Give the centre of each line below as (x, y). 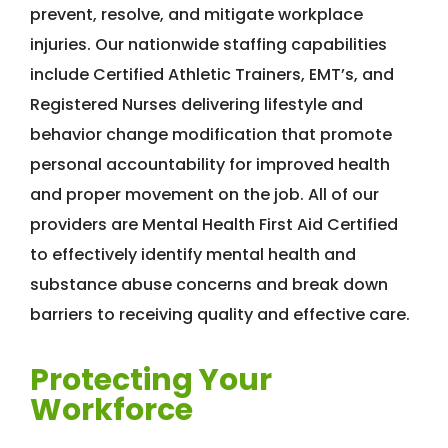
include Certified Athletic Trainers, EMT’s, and (212, 75)
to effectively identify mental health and (193, 255)
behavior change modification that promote (211, 135)
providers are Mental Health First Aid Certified (214, 225)
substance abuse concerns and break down (209, 285)
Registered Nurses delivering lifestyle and (196, 105)
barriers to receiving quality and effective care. (220, 315)
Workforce (111, 410)
